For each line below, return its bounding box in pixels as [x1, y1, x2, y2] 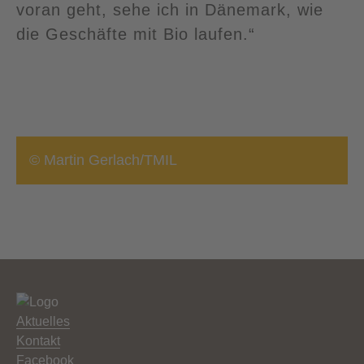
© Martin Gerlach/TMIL [29, 152, 177, 168]
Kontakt [16, 333, 60, 348]
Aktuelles [16, 314, 70, 328]
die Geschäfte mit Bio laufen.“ [16, 25, 255, 43]
